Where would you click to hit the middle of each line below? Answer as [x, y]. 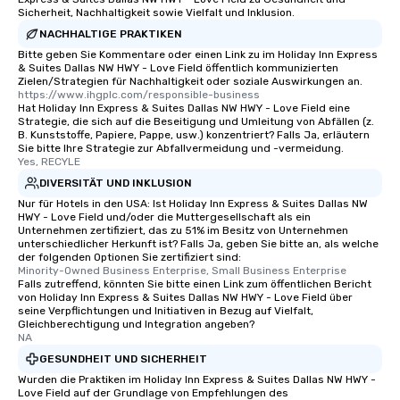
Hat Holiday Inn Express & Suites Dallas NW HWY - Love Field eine [184, 108]
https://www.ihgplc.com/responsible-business [139, 95]
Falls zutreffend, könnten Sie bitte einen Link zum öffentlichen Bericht [195, 284]
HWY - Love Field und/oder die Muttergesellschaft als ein [164, 217]
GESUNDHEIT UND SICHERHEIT [123, 358]
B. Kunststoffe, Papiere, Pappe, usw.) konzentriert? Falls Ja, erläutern [194, 135]
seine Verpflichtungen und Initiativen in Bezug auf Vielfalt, [166, 311]
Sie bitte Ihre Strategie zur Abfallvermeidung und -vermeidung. [181, 148]
